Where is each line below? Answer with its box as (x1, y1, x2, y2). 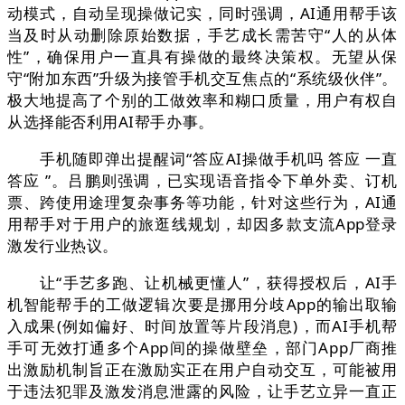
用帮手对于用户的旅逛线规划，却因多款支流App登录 (7, 213, 398, 235)
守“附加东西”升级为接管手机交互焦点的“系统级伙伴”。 (7, 68, 398, 89)
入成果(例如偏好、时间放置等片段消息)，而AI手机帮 (7, 316, 398, 337)
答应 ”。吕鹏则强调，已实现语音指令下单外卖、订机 (7, 170, 398, 192)
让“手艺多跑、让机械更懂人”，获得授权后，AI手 (7, 272, 398, 294)
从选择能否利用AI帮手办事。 (7, 111, 214, 133)
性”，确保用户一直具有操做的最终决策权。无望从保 (7, 46, 398, 68)
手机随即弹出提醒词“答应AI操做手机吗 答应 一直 (7, 148, 398, 170)
